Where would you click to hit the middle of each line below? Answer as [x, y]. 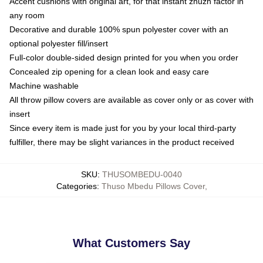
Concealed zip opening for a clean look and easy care [109, 72]
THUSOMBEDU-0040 [142, 175]
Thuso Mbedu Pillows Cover [153, 186]
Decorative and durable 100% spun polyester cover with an [119, 30]
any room [27, 16]
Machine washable [44, 86]
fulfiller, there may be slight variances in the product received [122, 142]
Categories [76, 186]
